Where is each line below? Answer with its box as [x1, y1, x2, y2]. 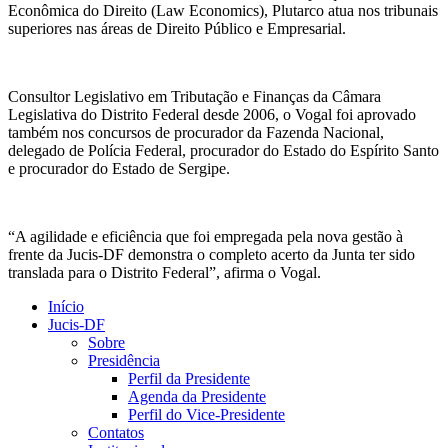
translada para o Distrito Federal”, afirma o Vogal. [8, 264, 321, 282]
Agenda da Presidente [128, 388, 266, 406]
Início [48, 298, 84, 316]
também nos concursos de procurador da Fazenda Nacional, [8, 124, 384, 142]
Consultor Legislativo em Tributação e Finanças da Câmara [8, 88, 381, 106]
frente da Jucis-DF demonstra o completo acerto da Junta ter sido [8, 246, 415, 264]
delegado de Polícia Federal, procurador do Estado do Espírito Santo [8, 142, 439, 160]
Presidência [88, 352, 160, 370]
